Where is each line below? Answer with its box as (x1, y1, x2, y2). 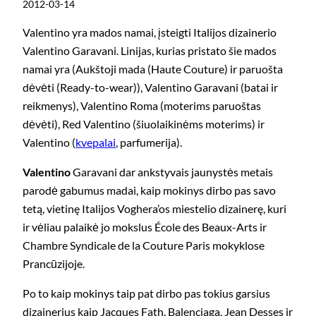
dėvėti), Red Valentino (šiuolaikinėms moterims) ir (23, 116, 265, 130)
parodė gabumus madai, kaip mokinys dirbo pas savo (23, 183, 276, 197)
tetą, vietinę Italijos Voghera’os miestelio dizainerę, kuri (23, 202, 286, 216)
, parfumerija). (116, 135, 182, 149)
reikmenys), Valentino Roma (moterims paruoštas (23, 98, 261, 112)
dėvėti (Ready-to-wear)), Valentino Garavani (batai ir (23, 80, 278, 94)
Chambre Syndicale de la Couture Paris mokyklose (23, 238, 265, 253)
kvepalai (75, 135, 116, 149)
